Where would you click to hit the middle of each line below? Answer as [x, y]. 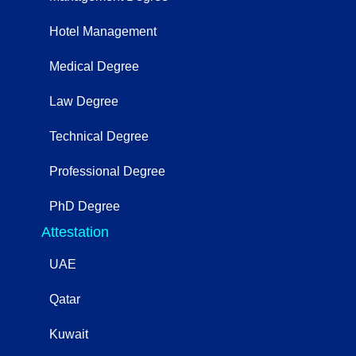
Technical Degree [99, 136]
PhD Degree [85, 206]
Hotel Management [103, 31]
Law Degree [84, 101]
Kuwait [69, 334]
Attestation [75, 232]
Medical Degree [94, 66]
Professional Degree [107, 171]
